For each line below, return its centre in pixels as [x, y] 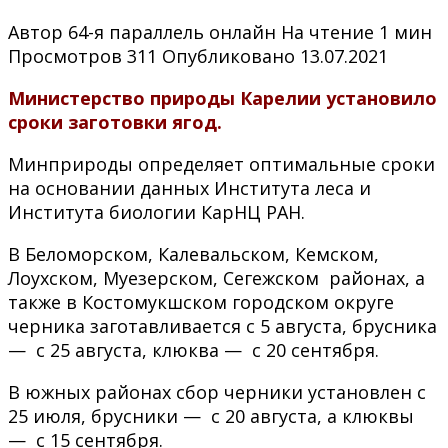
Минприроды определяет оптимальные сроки [221, 163]
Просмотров [65, 55]
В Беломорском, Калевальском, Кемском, [193, 253]
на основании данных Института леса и [189, 187]
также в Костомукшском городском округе [201, 301]
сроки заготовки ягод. [117, 121]
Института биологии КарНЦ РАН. [156, 211]
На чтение [327, 31]
